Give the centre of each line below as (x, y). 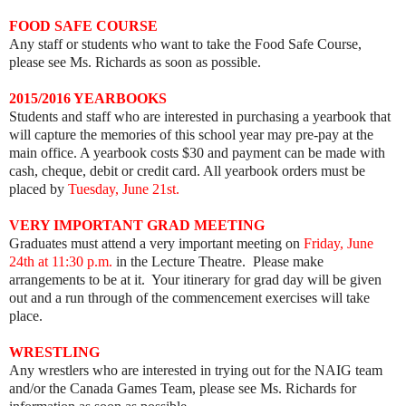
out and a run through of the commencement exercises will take (189, 297)
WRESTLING (54, 352)
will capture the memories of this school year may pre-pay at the (191, 134)
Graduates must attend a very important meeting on (156, 243)
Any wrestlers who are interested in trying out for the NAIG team (196, 370)
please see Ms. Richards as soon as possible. (135, 62)
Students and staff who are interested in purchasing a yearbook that (200, 116)
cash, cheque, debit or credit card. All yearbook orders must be (187, 170)
